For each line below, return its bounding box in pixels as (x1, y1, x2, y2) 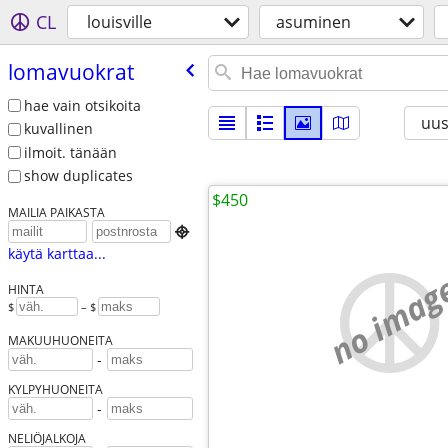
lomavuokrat (7, 57, 134, 86)
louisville (87, 11, 152, 33)
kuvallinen (23, 119, 93, 139)
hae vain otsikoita (23, 95, 141, 115)
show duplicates (23, 166, 133, 186)
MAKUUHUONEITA (7, 332, 113, 349)
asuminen (276, 11, 351, 33)
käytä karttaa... (7, 244, 106, 264)
